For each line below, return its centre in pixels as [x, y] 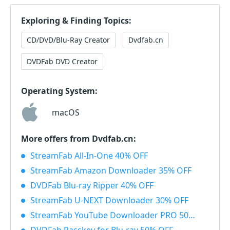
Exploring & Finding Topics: [76, 21]
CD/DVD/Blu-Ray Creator [68, 40]
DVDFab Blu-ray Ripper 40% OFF [92, 186]
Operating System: [59, 91]
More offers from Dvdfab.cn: [79, 139]
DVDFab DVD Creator [62, 62]
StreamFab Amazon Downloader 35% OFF [111, 171]
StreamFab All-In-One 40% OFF [89, 156]
